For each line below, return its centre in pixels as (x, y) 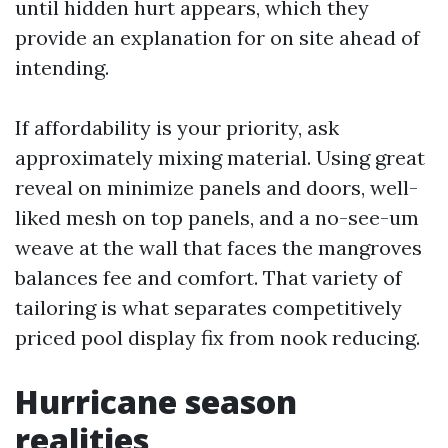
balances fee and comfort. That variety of (208, 277)
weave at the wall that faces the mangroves (218, 247)
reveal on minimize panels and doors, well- (216, 187)
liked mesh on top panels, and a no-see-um (217, 217)
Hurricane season (156, 401)
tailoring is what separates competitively (208, 307)
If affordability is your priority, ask (177, 127)
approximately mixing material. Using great (220, 157)
